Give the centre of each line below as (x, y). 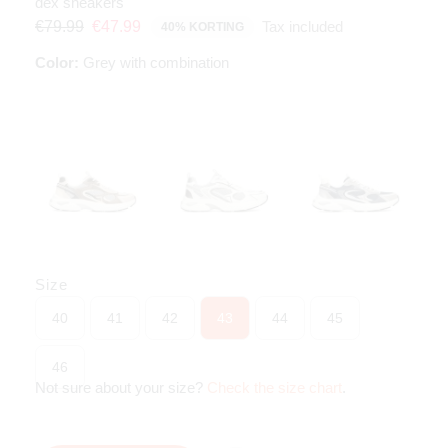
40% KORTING (202, 26)
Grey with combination (154, 62)
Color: (57, 62)
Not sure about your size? (121, 388)
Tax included (302, 26)
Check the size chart (274, 388)
